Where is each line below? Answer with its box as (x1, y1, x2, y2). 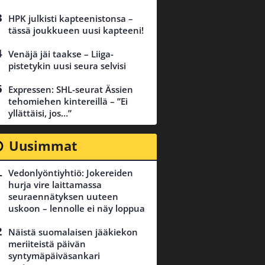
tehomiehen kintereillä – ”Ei (8, 95, 128, 108)
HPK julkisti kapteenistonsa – (8, 12, 133, 25)
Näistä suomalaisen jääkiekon (8, 226, 138, 238)
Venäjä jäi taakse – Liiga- (8, 48, 114, 60)
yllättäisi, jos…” (8, 107, 72, 119)
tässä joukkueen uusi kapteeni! (8, 24, 144, 37)
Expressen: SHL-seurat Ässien (8, 83, 133, 96)
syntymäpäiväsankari (8, 250, 100, 262)
